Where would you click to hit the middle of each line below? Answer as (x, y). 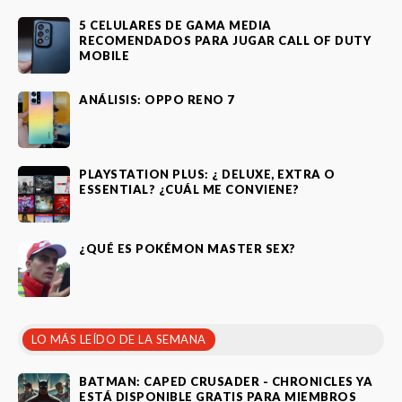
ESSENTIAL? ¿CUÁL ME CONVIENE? (189, 189)
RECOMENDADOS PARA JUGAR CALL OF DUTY (225, 40)
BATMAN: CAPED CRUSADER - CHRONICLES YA (226, 381)
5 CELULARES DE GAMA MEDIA (175, 25)
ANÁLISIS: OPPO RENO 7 (157, 100)
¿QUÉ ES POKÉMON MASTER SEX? (188, 249)
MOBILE (104, 56)
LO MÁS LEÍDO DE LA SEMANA (119, 339)
